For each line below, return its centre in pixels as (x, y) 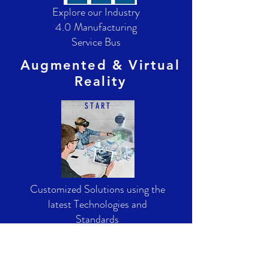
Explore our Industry (96, 12)
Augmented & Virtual (100, 65)
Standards (97, 219)
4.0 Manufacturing (96, 27)
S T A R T (97, 106)
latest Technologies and (97, 204)
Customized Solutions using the (97, 189)
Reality (100, 81)
